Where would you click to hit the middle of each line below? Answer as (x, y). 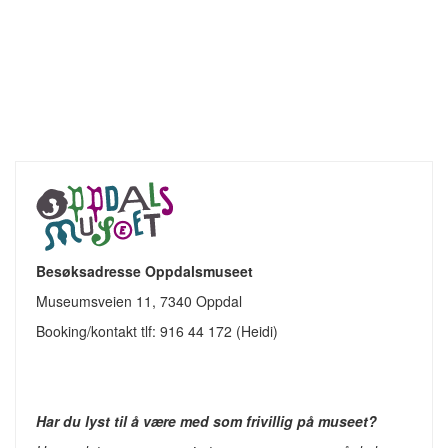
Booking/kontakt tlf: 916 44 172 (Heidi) (157, 331)
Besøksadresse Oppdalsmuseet (144, 271)
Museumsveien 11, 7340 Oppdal (139, 301)
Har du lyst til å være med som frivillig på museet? (208, 421)
